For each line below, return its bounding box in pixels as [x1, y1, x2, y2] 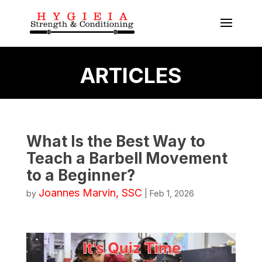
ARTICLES [80, 63, 182, 88]
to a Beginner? [26, 166, 135, 184]
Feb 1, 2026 [149, 188, 194, 198]
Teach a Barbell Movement [26, 149, 227, 167]
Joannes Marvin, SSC [38, 187, 142, 199]
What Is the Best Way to [26, 132, 205, 150]
